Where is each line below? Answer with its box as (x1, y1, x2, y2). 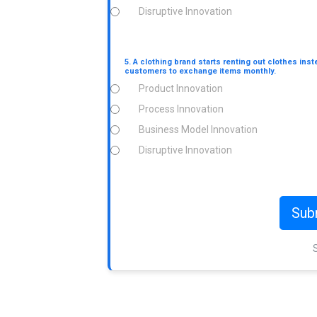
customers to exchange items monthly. (125, 66, 276, 76)
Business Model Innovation (139, 123, 258, 135)
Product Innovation (139, 82, 223, 94)
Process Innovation (139, 103, 224, 115)
